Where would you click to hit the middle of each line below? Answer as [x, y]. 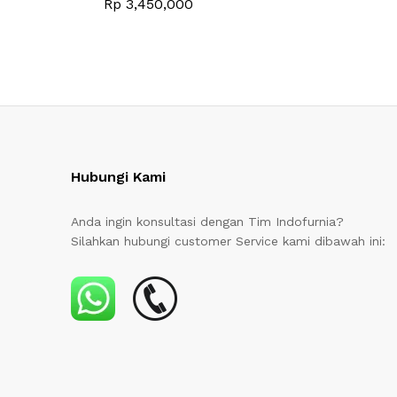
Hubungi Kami [119, 176]
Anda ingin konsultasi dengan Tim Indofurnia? [208, 221]
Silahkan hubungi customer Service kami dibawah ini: [229, 241]
